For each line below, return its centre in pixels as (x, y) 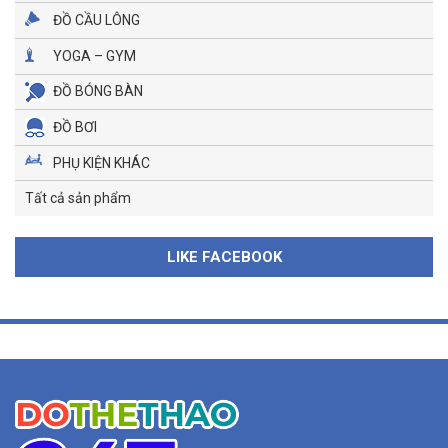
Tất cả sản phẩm (78, 198)
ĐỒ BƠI (75, 127)
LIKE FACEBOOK (224, 257)
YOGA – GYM (94, 55)
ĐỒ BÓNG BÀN (98, 91)
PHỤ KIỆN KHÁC (101, 162)
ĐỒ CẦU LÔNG (96, 20)
